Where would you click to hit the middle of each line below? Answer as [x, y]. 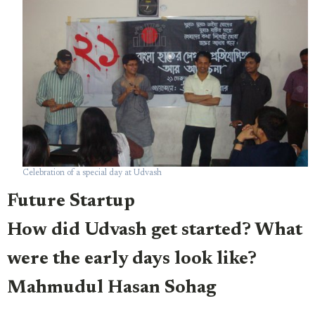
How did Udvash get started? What [155, 231]
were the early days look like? [132, 260]
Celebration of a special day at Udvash [92, 173]
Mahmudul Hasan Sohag [111, 289]
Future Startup [71, 202]
